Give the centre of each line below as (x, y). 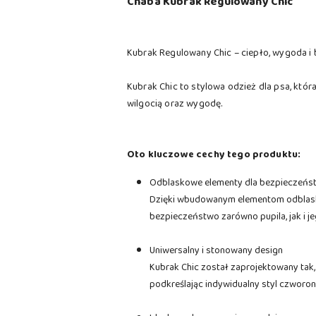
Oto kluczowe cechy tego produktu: (214, 155)
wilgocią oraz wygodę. (175, 104)
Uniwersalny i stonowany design (216, 251)
